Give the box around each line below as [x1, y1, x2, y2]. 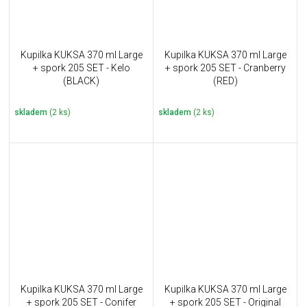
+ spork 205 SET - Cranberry [164, 62, 286, 74]
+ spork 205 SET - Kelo [32, 62, 130, 74]
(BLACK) [63, 75, 99, 87]
